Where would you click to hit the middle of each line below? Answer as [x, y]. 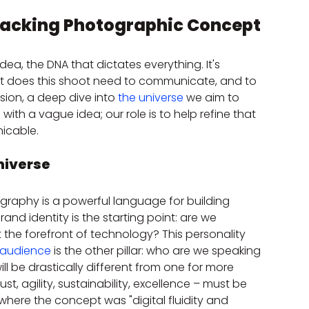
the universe [151, 98]
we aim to [213, 98]
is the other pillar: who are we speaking [157, 251]
